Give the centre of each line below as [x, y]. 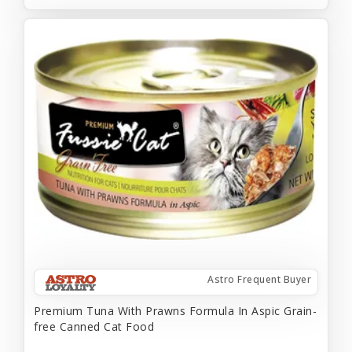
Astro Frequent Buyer [259, 279]
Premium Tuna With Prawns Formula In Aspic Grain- [175, 310]
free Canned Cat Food [94, 326]
